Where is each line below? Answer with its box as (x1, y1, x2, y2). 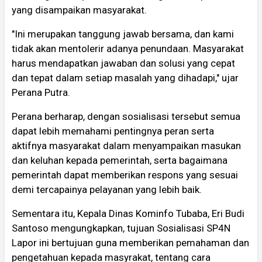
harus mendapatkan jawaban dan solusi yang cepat (12, 57, 235, 69)
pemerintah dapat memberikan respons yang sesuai (12, 168, 238, 181)
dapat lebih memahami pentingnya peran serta (12, 125, 214, 137)
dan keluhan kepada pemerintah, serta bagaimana (12, 154, 227, 166)
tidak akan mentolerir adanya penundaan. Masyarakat (12, 42, 244, 54)
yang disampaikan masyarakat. (12, 4, 147, 16)
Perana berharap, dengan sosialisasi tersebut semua (12, 110, 240, 122)
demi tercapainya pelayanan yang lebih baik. (12, 183, 202, 195)
